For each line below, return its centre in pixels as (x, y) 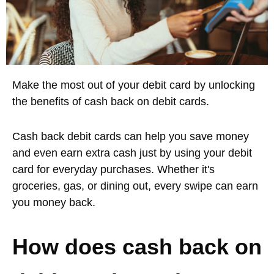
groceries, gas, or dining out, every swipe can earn (135, 186)
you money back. (54, 202)
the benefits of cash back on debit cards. (111, 101)
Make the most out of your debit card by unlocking (134, 85)
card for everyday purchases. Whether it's (113, 169)
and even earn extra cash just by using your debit (132, 153)
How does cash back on (137, 246)
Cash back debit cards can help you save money (131, 136)
